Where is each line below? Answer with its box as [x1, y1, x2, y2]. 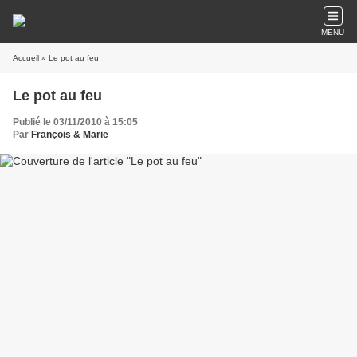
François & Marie [31, 129, 108, 140]
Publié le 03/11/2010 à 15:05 [13, 116, 138, 127]
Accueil [13, 53, 39, 62]
